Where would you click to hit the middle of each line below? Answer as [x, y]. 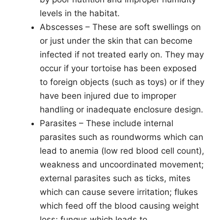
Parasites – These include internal [107, 123]
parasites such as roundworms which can [122, 137]
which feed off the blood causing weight [119, 206]
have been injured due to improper [108, 96]
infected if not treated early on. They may [122, 54]
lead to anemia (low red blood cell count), [122, 151]
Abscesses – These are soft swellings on [120, 27]
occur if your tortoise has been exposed [118, 68]
